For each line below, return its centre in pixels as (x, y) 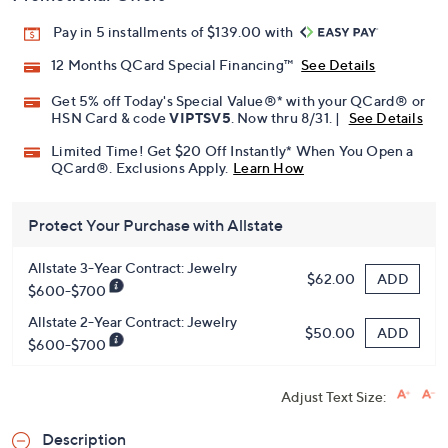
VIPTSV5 (200, 117)
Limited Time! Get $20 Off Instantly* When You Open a (232, 150)
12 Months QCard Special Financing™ (174, 65)
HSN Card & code (110, 117)
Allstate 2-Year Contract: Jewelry (132, 321)
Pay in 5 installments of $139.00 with (175, 32)
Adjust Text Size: (333, 396)
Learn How (269, 167)
